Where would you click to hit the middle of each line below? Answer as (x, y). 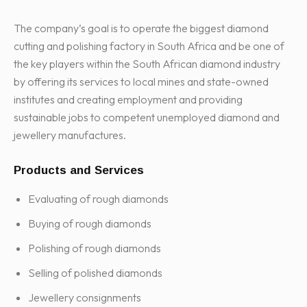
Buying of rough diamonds (90, 224)
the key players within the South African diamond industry (147, 64)
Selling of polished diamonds (95, 273)
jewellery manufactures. (70, 135)
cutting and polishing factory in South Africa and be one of (149, 46)
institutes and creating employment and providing (128, 100)
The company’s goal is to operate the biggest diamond (141, 28)
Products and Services (79, 171)
